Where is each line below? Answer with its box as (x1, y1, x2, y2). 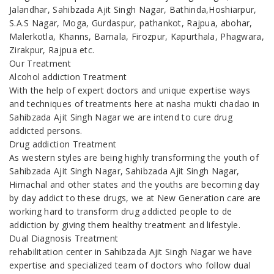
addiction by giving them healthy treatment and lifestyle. (9, 219, 241, 231)
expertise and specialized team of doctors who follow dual (9, 259, 251, 272)
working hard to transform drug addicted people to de (9, 206, 232, 218)
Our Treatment (9, 57, 71, 70)
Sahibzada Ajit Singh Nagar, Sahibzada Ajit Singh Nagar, (9, 165, 240, 177)
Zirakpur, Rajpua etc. (9, 44, 95, 56)
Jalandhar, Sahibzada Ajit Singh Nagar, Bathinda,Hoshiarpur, (9, 4, 257, 16)
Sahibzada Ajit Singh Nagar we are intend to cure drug (9, 111, 232, 124)
